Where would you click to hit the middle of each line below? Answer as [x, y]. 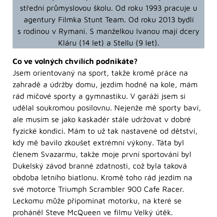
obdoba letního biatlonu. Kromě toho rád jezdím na [102, 178]
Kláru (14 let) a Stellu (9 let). [108, 43]
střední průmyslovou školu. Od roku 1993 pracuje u [108, 8]
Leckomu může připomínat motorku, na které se [97, 201]
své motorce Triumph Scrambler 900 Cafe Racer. [98, 189]
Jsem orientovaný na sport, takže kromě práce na [100, 73]
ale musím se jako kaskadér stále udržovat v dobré [102, 119]
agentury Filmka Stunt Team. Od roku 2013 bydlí [108, 20]
